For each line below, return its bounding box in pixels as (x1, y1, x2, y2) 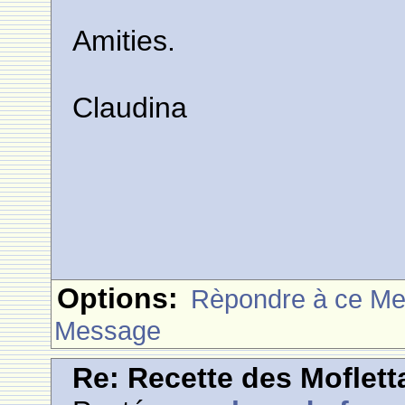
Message (54, 316, 162, 345)
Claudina (72, 91, 188, 124)
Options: (57, 282, 179, 315)
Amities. (72, 24, 176, 57)
